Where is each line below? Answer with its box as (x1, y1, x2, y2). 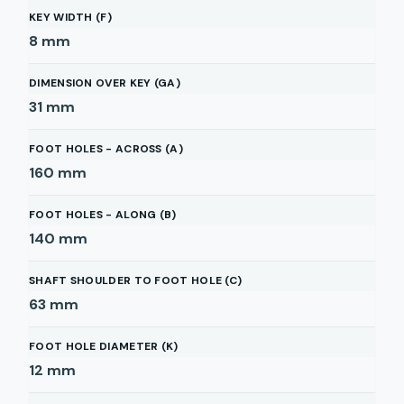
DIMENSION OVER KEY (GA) (29, 76, 180, 90)
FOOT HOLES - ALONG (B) (29, 207, 177, 222)
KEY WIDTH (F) (29, 10, 112, 24)
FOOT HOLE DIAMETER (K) (29, 339, 179, 353)
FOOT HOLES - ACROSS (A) (29, 142, 183, 156)
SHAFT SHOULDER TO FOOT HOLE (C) (29, 273, 243, 288)
